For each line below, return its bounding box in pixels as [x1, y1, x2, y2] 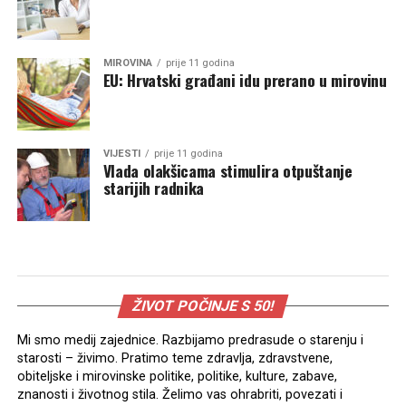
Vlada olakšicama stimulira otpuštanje [102, 159, 353, 182]
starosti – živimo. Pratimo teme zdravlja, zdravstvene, [16, 351, 333, 366]
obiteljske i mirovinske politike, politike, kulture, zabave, [16, 369, 337, 384]
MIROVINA [102, 57, 152, 69]
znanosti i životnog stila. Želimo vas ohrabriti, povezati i [16, 387, 343, 402]
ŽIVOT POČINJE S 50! [130, 297, 276, 314]
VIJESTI [102, 148, 140, 159]
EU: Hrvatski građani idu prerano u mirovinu [102, 68, 387, 92]
